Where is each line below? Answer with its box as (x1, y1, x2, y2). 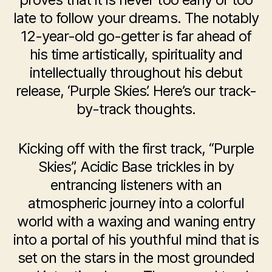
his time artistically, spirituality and (30, 46, 242, 64)
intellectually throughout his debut (29, 64, 243, 82)
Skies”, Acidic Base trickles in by (38, 158, 234, 176)
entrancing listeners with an (50, 176, 222, 194)
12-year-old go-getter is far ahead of (21, 27, 251, 46)
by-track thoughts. (76, 100, 195, 118)
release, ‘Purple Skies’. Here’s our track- (15, 82, 257, 100)
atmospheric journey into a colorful (27, 194, 245, 212)
